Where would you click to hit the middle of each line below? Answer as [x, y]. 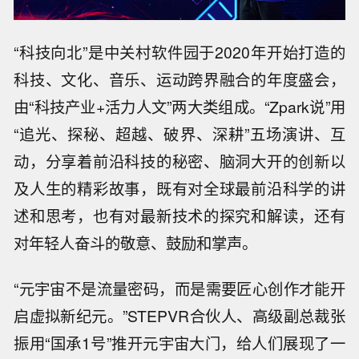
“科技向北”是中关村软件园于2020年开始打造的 [179, 52]
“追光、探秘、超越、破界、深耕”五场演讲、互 [179, 133]
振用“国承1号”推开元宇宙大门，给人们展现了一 [179, 343]
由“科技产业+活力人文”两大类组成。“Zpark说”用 [179, 106]
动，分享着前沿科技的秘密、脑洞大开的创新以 [179, 161]
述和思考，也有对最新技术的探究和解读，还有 [179, 215]
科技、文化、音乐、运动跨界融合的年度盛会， [179, 79]
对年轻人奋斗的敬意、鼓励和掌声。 [136, 242]
